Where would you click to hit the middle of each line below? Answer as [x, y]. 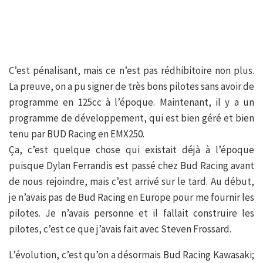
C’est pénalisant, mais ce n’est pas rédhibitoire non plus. [131, 71]
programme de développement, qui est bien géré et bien [131, 118]
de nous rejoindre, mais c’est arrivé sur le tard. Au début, [131, 182]
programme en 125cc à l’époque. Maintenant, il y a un [131, 102]
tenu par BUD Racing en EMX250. [77, 134]
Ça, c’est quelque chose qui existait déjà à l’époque [131, 150]
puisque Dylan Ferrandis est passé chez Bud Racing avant [131, 166]
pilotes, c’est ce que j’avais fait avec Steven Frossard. [120, 229]
